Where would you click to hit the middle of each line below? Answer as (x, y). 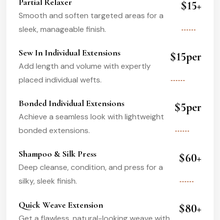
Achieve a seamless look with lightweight (91, 117)
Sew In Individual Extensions (69, 52)
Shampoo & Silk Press (57, 154)
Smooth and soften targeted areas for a (91, 15)
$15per (186, 56)
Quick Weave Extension (61, 205)
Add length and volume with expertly (85, 66)
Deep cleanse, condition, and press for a (91, 167)
